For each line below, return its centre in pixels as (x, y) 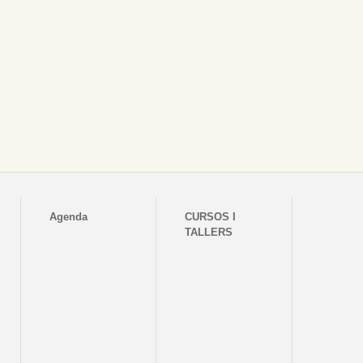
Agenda (69, 217)
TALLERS (209, 232)
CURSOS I (211, 217)
